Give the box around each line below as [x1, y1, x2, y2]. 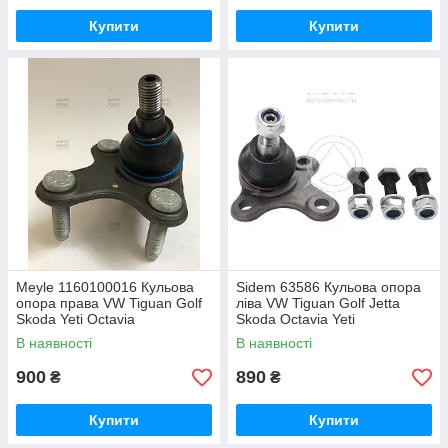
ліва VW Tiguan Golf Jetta [236, 295, 400, 312]
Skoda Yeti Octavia [16, 311, 135, 328]
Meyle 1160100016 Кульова [16, 279, 194, 296]
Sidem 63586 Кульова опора [236, 279, 421, 296]
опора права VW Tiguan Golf [16, 295, 202, 312]
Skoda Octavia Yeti [236, 311, 355, 328]
